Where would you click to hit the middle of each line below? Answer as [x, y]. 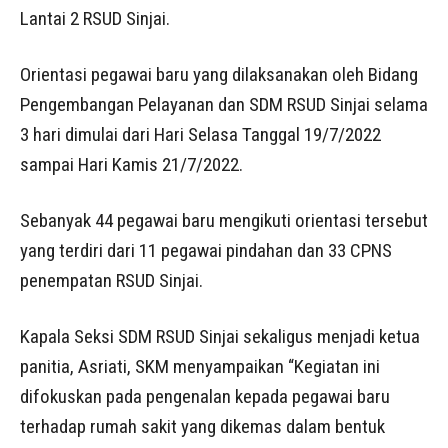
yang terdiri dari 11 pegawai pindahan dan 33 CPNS [206, 250]
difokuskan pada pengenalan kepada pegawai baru [205, 396]
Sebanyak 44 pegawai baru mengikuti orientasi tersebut [224, 220]
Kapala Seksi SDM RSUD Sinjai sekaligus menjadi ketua [220, 336]
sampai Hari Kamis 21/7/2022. [131, 164]
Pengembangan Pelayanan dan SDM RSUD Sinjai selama [224, 104]
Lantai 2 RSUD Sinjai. [95, 18]
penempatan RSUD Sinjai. [111, 280]
